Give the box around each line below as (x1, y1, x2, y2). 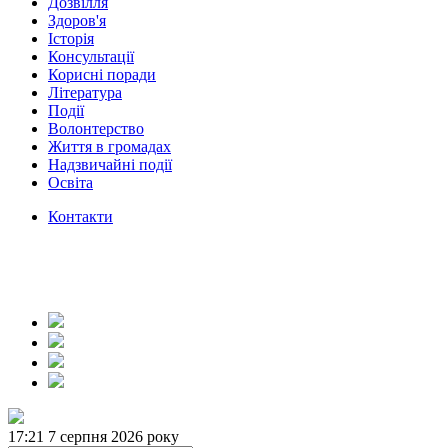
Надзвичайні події (48, 156, 172, 173)
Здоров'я (48, 12, 106, 29)
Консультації (48, 48, 134, 65)
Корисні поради (48, 66, 156, 83)
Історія (48, 30, 94, 47)
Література (48, 84, 122, 101)
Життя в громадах (48, 138, 171, 155)
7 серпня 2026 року (48, 428, 179, 445)
